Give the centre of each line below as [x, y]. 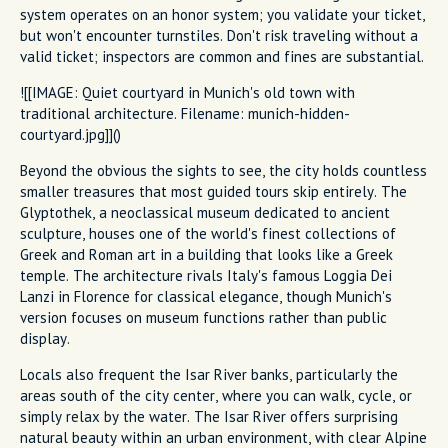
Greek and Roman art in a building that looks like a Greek [206, 254]
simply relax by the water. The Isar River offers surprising [209, 416]
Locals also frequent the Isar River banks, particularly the [209, 374]
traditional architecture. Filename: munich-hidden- [185, 113]
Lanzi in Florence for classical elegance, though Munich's [206, 296]
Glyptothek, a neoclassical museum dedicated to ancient [205, 212]
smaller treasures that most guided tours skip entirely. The [213, 191]
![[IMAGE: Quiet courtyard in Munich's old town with [187, 92]
